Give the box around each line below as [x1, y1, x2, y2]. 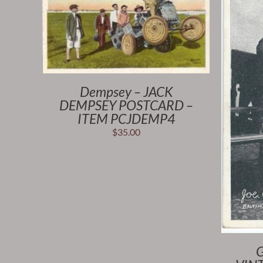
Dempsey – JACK [79, 83, 173, 100]
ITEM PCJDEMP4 [77, 110, 175, 127]
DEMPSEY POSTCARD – [59, 97, 193, 114]
